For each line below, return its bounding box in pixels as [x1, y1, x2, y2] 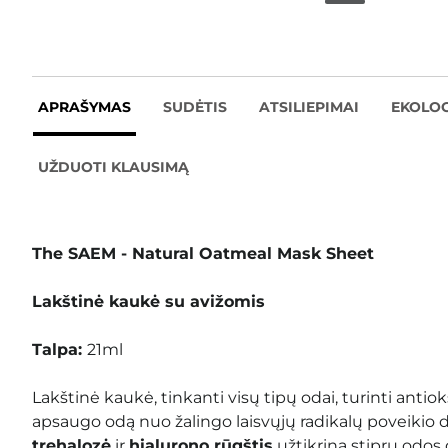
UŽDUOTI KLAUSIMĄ [38, 157, 189, 176]
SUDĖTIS [163, 97, 227, 116]
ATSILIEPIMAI [259, 97, 359, 116]
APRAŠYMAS [38, 97, 131, 116]
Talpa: [32, 339, 87, 359]
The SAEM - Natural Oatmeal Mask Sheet [32, 243, 374, 263]
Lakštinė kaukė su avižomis [32, 291, 265, 311]
